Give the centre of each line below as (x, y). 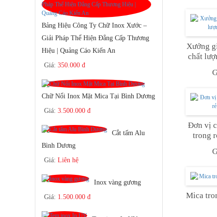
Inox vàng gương (117, 182)
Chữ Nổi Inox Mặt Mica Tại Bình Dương (98, 96)
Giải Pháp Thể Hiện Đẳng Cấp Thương (95, 38)
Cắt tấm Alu (128, 133)
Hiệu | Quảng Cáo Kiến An (78, 50)
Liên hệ (68, 160)
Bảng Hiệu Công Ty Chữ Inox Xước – (94, 25)
